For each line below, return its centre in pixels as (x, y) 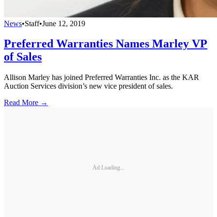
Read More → (26, 103)
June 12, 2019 (64, 23)
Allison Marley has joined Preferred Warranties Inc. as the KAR (101, 77)
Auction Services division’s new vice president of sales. (88, 86)
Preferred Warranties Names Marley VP (106, 44)
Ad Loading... (108, 167)
